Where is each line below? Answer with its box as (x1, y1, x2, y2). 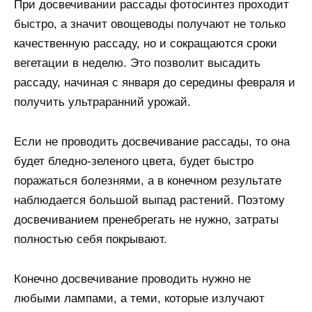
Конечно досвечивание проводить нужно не (14, 272, 251, 286)
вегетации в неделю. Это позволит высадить (14, 56, 260, 70)
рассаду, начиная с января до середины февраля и (14, 76, 295, 90)
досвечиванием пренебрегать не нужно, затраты (14, 212, 279, 226)
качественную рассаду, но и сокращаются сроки (14, 37, 277, 51)
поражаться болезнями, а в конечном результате (14, 173, 281, 187)
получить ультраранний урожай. (14, 95, 191, 109)
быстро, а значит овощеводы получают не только (14, 17, 286, 31)
